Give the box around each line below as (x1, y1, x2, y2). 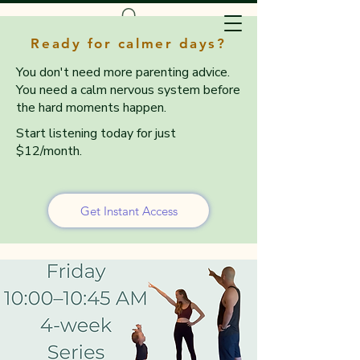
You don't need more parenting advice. (16, 63, 230, 81)
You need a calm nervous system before (16, 81, 240, 99)
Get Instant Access (80, 202, 178, 219)
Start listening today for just (16, 125, 176, 142)
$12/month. (16, 142, 82, 160)
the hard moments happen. (16, 99, 166, 117)
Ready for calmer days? (31, 35, 227, 51)
